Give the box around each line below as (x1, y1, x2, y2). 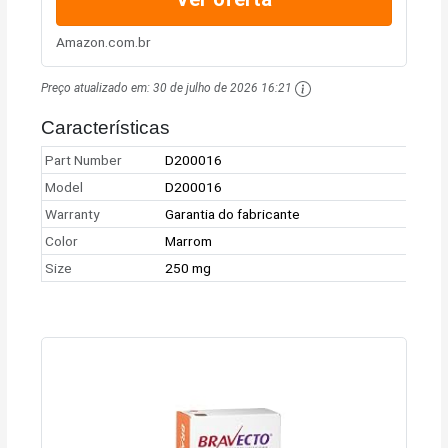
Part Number (45, 152, 123, 169)
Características (41, 117, 171, 139)
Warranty (45, 206, 100, 223)
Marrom (165, 233, 213, 250)
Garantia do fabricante (165, 206, 301, 223)
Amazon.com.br (55, 34, 151, 51)
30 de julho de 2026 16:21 (153, 80, 293, 95)
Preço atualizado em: (41, 80, 154, 95)
